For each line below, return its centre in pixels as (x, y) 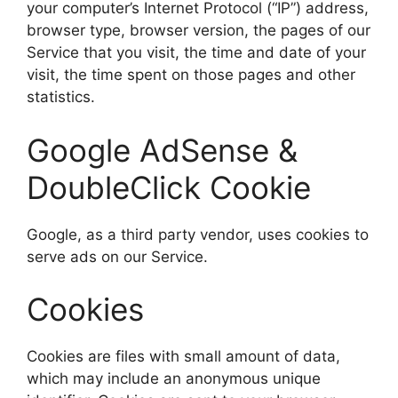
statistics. (61, 97)
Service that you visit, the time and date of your (196, 52)
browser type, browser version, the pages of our (199, 30)
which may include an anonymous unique (174, 378)
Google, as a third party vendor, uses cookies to (198, 234)
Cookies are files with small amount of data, (183, 356)
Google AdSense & (162, 150)
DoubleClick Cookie (169, 187)
